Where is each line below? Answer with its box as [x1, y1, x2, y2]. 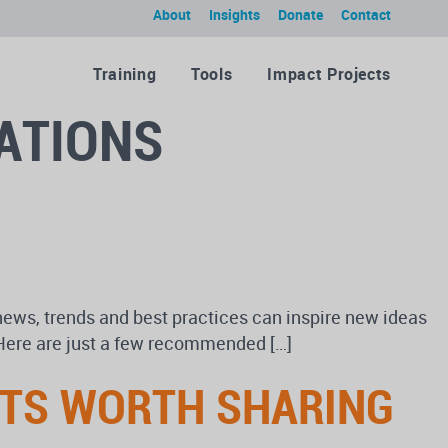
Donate [278, 5, 323, 24]
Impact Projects [267, 63, 391, 85]
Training [93, 63, 157, 85]
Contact [341, 5, 391, 24]
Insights [209, 5, 260, 24]
